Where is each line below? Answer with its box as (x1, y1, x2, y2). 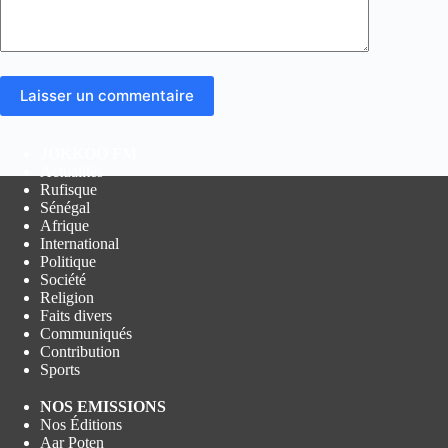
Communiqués (40, 325, 132, 342)
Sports (40, 361, 80, 378)
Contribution (40, 343, 120, 360)
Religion (40, 289, 94, 306)
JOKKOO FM (40, 145, 137, 162)
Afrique (40, 217, 89, 234)
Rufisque (40, 181, 97, 198)
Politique (40, 253, 96, 270)
